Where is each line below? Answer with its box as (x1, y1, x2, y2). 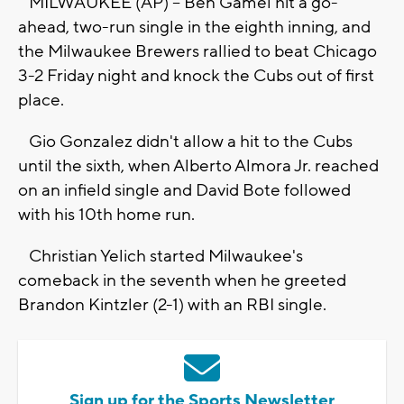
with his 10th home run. (18, 204, 195, 226)
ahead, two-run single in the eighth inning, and (18, 16, 371, 39)
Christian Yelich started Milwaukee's (18, 245, 303, 268)
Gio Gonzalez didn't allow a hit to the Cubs (18, 131, 353, 153)
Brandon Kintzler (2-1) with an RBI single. (18, 294, 326, 317)
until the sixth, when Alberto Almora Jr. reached (18, 155, 379, 178)
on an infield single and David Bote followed (18, 179, 351, 202)
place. (18, 89, 64, 112)
